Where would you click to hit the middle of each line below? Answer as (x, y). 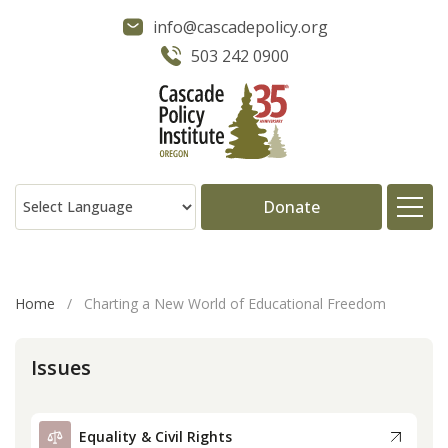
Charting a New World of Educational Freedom (235, 303)
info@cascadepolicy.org (240, 27)
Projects (379, 387)
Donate (291, 206)
